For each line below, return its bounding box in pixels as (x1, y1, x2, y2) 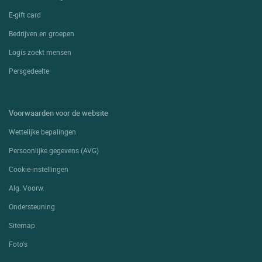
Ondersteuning (9, 202, 55, 212)
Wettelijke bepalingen (9, 127, 76, 137)
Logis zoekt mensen (9, 47, 71, 57)
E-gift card (9, 10, 41, 20)
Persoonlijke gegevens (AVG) (9, 146, 99, 156)
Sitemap (9, 220, 35, 230)
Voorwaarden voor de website (9, 108, 108, 119)
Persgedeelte (9, 66, 49, 76)
